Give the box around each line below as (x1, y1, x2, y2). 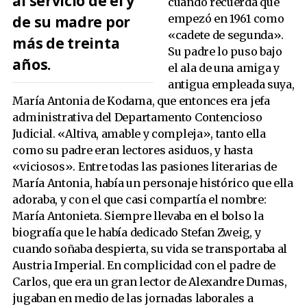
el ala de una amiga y (168, 61, 280, 75)
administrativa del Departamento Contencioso (12, 110, 262, 125)
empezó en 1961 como (168, 12, 284, 26)
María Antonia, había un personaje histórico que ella (12, 176, 293, 191)
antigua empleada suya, (168, 77, 295, 92)
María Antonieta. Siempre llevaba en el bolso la (12, 209, 264, 223)
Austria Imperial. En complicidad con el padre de (12, 258, 276, 273)
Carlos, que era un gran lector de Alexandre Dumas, (12, 275, 287, 289)
